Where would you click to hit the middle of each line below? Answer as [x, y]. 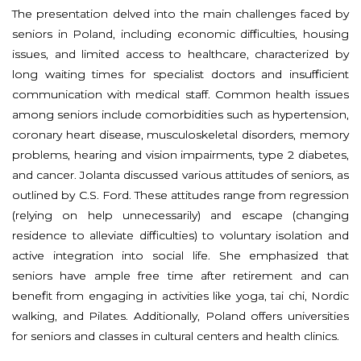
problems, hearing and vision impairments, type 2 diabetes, [180, 154]
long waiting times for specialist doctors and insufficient [180, 74]
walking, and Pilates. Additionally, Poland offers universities [180, 315]
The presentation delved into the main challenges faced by [180, 13]
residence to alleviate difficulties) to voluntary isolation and [180, 235]
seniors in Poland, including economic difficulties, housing [180, 33]
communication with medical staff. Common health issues [180, 94]
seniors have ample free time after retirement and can [180, 275]
